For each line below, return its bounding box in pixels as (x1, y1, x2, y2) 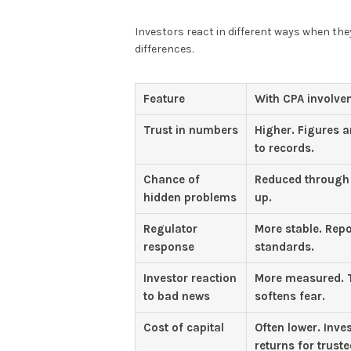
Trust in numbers (143, 123, 238, 138)
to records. (255, 141, 314, 156)
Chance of (143, 172, 200, 187)
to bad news (143, 289, 210, 304)
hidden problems (143, 190, 237, 205)
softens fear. (255, 289, 325, 304)
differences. (135, 42, 194, 56)
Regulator (143, 222, 197, 237)
